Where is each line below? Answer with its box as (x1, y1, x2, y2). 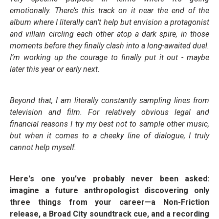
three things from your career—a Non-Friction (10, 197, 209, 207)
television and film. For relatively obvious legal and (10, 108, 209, 117)
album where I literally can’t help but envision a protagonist (10, 18, 209, 27)
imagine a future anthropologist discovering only (10, 186, 209, 196)
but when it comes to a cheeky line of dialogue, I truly (10, 131, 209, 141)
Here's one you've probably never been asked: (10, 174, 209, 184)
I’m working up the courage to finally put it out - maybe (10, 53, 209, 63)
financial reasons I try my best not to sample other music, (10, 119, 209, 129)
